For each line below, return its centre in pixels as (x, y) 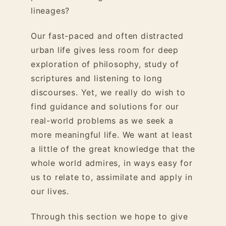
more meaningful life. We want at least (112, 135)
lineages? (50, 11)
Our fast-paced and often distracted (107, 36)
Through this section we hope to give (109, 216)
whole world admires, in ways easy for (112, 163)
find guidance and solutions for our (105, 106)
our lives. (50, 191)
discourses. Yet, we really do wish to (108, 92)
